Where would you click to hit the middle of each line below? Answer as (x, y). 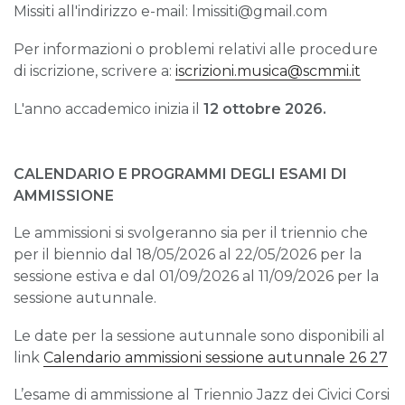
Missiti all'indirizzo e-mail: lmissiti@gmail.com (170, 12)
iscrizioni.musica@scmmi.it (268, 71)
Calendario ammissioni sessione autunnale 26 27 (216, 357)
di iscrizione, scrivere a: (94, 71)
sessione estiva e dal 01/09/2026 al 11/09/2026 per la (196, 277)
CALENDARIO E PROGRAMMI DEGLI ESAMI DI (180, 174)
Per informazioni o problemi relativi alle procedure (196, 49)
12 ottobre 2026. (265, 108)
